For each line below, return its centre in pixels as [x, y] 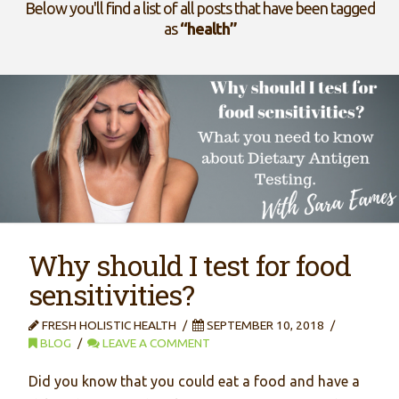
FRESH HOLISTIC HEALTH [108, 325]
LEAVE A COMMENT [155, 343]
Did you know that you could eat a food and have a [195, 381]
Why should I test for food [190, 265]
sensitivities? [112, 294]
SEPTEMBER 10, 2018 [265, 325]
